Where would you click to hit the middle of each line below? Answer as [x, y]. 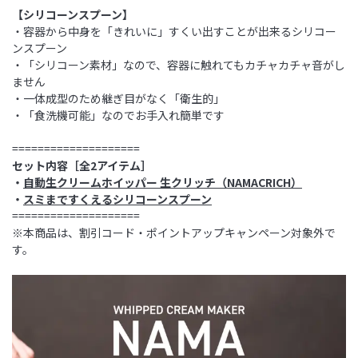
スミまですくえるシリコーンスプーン [117, 199]
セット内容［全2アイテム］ [82, 166]
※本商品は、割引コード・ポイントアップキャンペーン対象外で [174, 233]
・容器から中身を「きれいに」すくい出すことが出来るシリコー [174, 32]
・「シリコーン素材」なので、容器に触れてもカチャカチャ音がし [179, 65]
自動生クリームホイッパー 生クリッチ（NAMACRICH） [163, 183]
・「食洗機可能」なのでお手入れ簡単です [118, 115]
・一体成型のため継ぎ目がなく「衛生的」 [118, 99]
